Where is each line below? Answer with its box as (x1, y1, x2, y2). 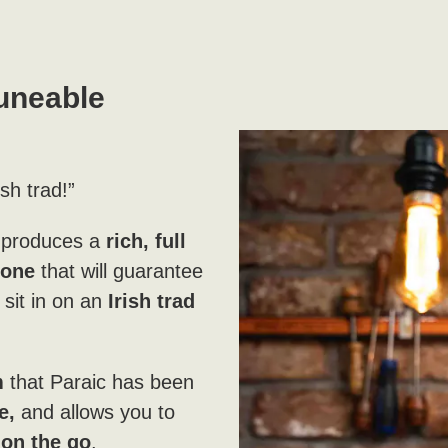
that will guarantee (34, 259, 203, 282)
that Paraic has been (3, 370, 194, 393)
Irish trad (107, 289, 195, 312)
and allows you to (14, 400, 175, 423)
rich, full (105, 229, 186, 252)
